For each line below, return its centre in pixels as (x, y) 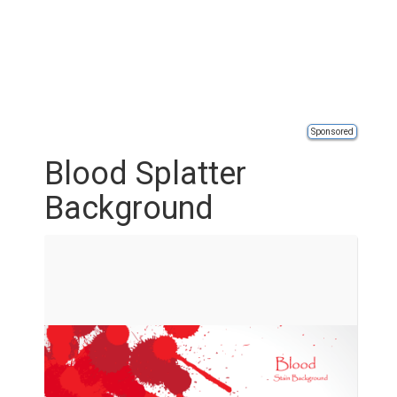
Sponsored (332, 132)
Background (129, 208)
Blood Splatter (145, 174)
